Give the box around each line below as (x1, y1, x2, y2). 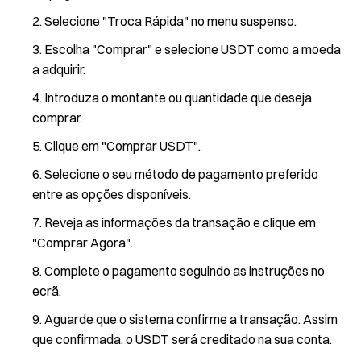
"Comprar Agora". (32, 234, 133, 251)
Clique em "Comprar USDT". (44, 138, 201, 154)
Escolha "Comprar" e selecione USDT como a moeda (44, 41, 341, 57)
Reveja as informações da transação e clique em (44, 214, 316, 230)
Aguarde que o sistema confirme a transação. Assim (44, 311, 338, 327)
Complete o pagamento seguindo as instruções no (44, 263, 325, 279)
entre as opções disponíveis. (32, 186, 191, 202)
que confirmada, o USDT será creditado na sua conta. (32, 331, 332, 347)
